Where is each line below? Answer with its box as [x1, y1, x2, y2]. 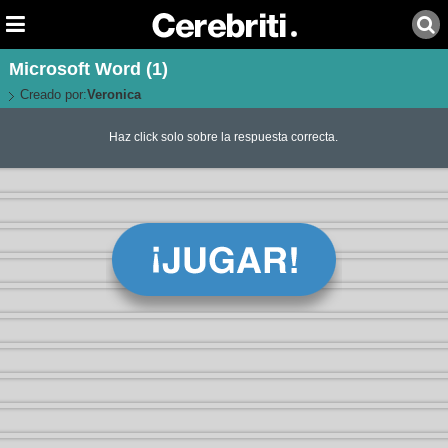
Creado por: [19, 87, 87, 102]
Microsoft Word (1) [8, 59, 168, 79]
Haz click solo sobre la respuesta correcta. [109, 130, 339, 145]
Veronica [86, 87, 141, 102]
